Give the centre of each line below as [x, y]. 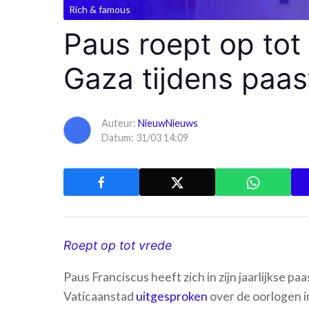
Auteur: [120, 123]
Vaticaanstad [100, 296]
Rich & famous [100, 9]
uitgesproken [172, 296]
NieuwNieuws [168, 123]
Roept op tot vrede [118, 245]
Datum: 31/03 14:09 [145, 138]
